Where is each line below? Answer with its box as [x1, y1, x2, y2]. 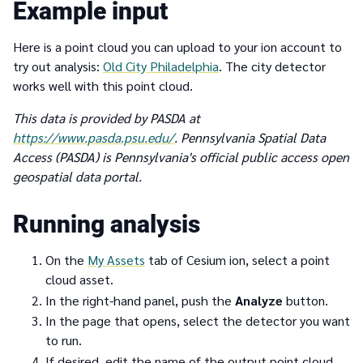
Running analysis [13, 210, 200, 239]
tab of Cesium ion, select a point [145, 251, 330, 269]
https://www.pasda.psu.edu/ [13, 129, 174, 147]
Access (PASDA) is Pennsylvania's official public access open [13, 148, 349, 166]
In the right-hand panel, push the [45, 291, 235, 309]
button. [283, 291, 328, 309]
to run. [45, 331, 82, 349]
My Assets [88, 251, 145, 269]
